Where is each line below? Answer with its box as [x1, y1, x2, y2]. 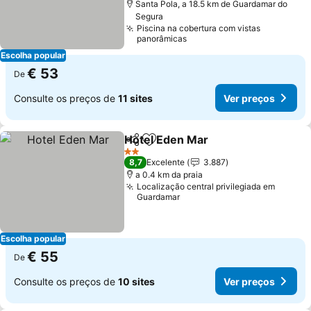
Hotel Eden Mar [124, 133, 209, 146]
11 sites [118, 92, 153, 104]
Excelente [146, 157, 185, 167]
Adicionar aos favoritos [148, 140, 271, 154]
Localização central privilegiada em [137, 181, 276, 192]
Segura [135, 11, 164, 22]
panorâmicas [137, 33, 187, 44]
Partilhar [124, 140, 165, 152]
